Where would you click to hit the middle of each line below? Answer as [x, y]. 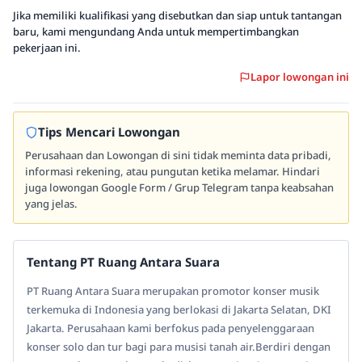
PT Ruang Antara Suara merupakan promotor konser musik [173, 291]
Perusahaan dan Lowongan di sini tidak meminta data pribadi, [178, 155]
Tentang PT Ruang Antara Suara [123, 262]
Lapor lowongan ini [300, 77]
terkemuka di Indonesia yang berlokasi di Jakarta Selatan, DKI [179, 309]
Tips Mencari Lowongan [109, 132]
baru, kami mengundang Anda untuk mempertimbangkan [156, 32]
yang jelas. [51, 204]
